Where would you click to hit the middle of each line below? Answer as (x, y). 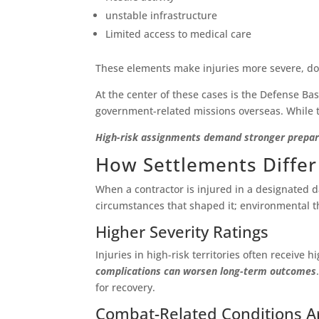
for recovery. (126, 288)
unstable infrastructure (162, 16)
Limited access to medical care (179, 34)
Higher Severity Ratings (182, 232)
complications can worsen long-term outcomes (206, 271)
